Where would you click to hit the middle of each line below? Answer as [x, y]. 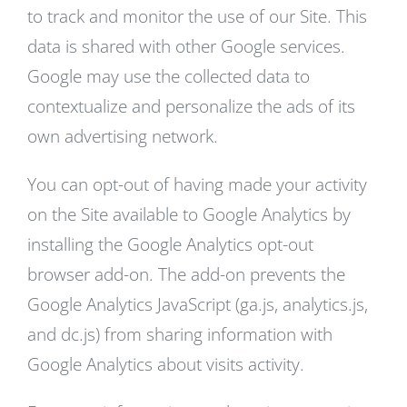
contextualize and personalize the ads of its [191, 106]
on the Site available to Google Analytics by [189, 214]
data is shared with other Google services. [186, 46]
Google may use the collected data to [169, 76]
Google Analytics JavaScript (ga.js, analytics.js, [198, 304]
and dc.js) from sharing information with [180, 334]
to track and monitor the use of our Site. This [197, 16]
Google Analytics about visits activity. [166, 364]
